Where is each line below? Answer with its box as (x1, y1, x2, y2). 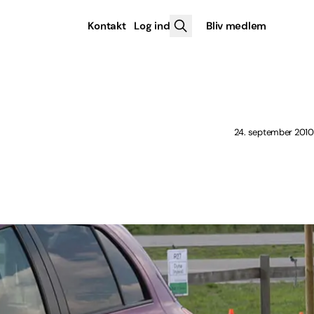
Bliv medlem (206, 19, 266, 33)
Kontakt (88, 19, 126, 33)
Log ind (134, 19, 170, 33)
